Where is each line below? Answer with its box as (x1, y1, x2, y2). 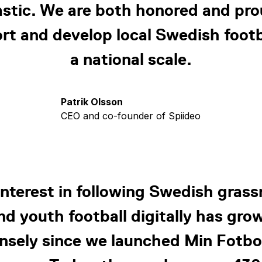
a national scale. (70, 49, 192, 69)
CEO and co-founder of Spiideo (61, 110, 201, 122)
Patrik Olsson (61, 96, 123, 108)
